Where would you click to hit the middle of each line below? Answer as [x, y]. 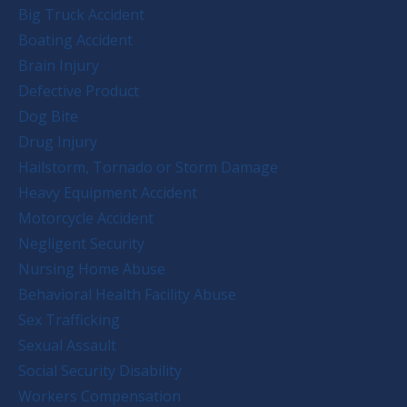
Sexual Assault [67, 345]
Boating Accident [75, 40]
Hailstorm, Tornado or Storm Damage [148, 167]
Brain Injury [59, 65]
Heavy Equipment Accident [108, 192]
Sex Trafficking [69, 319]
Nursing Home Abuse [92, 268]
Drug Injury [58, 141]
